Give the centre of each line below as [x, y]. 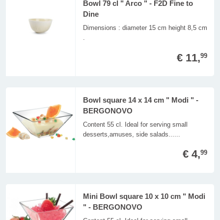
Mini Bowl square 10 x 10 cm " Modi [144, 197]
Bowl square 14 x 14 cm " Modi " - [140, 100]
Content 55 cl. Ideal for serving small [135, 124]
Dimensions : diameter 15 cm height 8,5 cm [145, 28]
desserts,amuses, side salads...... [131, 134]
